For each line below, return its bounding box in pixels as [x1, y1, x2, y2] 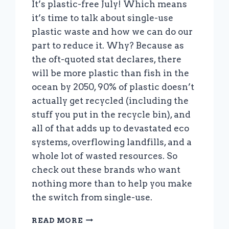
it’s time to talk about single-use [32, 12, 174, 23]
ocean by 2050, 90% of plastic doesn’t [32, 81, 195, 92]
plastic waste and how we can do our [32, 26, 193, 37]
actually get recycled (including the [32, 95, 189, 106]
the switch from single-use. [32, 192, 153, 202]
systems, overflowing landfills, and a [32, 136, 192, 147]
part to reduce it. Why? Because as [32, 40, 185, 51]
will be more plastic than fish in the [32, 67, 190, 78]
